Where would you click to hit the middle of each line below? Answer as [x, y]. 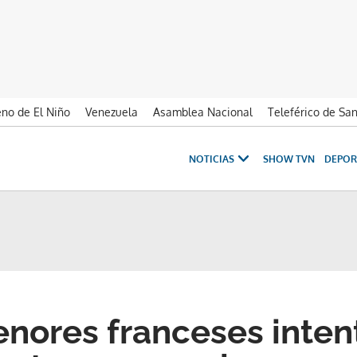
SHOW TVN [288, 159]
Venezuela [112, 112]
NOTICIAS [211, 159]
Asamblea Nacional [203, 112]
